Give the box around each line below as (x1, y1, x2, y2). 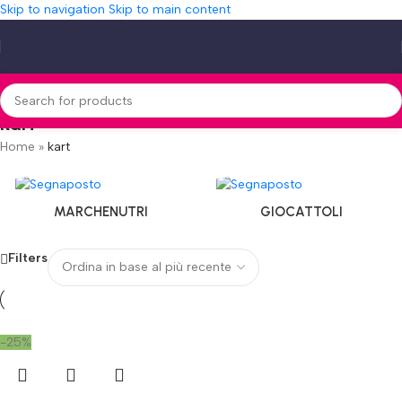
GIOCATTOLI (260, 203, 343, 220)
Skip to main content (109, 2, 231, 17)
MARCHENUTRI (53, 203, 148, 220)
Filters (8, 250, 48, 266)
